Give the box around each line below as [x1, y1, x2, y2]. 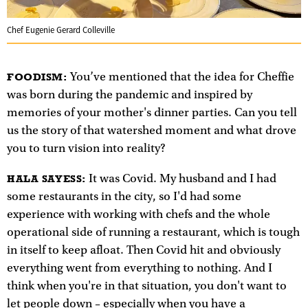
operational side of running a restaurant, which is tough [7, 225, 300, 239]
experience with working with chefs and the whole [7, 207, 270, 221]
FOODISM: [7, 71, 67, 84]
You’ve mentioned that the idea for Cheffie [67, 70, 294, 85]
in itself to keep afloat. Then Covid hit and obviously [7, 243, 280, 257]
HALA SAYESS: [7, 172, 86, 185]
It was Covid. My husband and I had [85, 171, 276, 186]
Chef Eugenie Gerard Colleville [7, 25, 115, 36]
